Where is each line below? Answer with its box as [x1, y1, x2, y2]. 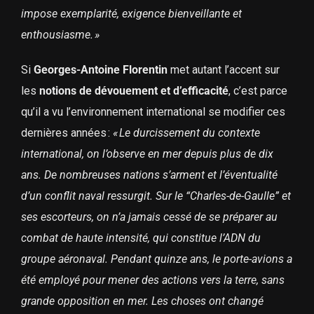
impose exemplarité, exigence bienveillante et [20, 7, 242, 21]
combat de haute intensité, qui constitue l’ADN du [20, 231, 261, 245]
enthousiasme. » [20, 28, 100, 42]
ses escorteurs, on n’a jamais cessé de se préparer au [20, 210, 278, 224]
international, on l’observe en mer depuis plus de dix [20, 147, 273, 161]
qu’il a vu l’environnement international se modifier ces [20, 105, 285, 119]
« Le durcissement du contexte [112, 126, 260, 140]
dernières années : [20, 126, 113, 140]
